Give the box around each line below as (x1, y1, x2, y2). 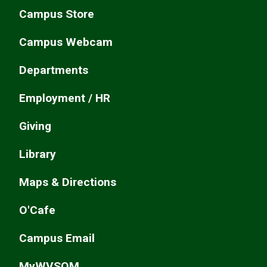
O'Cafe (19, 203, 55, 217)
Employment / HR (19, 91, 110, 105)
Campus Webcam (19, 35, 113, 49)
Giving (19, 119, 51, 133)
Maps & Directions (19, 175, 116, 189)
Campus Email (19, 231, 95, 245)
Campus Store (19, 7, 94, 21)
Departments (19, 63, 88, 77)
